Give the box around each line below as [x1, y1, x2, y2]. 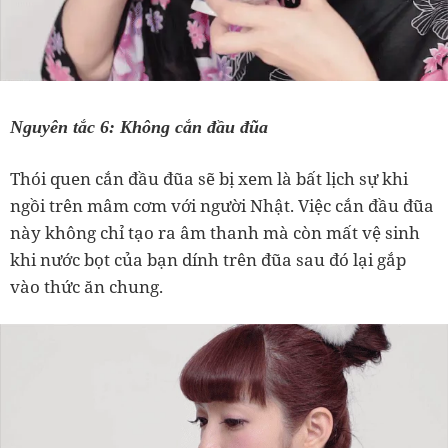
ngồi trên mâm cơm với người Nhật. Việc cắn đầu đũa [10, 194, 434, 218]
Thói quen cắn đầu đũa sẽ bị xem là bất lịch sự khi [10, 167, 408, 191]
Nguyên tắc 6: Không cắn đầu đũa [10, 117, 268, 138]
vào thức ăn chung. [10, 275, 163, 299]
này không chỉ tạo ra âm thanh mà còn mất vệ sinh [10, 221, 420, 245]
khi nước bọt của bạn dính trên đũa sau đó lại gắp [10, 248, 406, 272]
